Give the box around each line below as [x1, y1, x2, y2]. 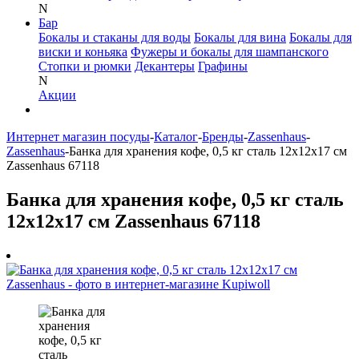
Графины [198, 59, 248, 73]
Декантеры [135, 59, 195, 73]
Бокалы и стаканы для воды [38, 30, 191, 44]
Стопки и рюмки [38, 59, 131, 73]
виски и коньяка [38, 45, 127, 58]
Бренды [202, 130, 244, 143]
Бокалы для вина [194, 30, 286, 44]
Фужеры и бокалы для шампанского [131, 45, 329, 58]
